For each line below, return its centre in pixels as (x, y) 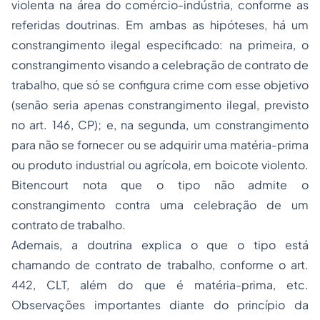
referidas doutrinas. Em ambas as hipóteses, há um (160, 25)
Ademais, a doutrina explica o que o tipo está (160, 245)
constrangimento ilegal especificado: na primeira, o (160, 45)
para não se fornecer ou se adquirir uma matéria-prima (160, 145)
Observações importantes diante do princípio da (160, 305)
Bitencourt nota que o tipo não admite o (160, 185)
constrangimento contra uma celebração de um (160, 205)
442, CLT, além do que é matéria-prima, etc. (160, 285)
